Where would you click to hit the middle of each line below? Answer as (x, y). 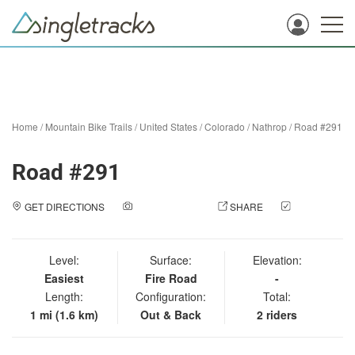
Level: (65, 260)
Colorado (225, 126)
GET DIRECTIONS (64, 206)
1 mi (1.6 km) (65, 315)
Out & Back (171, 315)
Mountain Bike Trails (89, 126)
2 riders (277, 315)
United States (168, 126)
